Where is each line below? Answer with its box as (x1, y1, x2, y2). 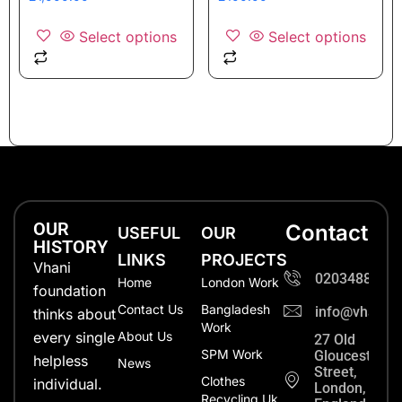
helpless (33, 352, 88, 371)
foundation (33, 282, 106, 301)
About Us (117, 328, 172, 345)
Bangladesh (201, 301, 270, 318)
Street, (313, 363, 357, 381)
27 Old (313, 331, 355, 349)
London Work (201, 275, 279, 291)
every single (33, 328, 115, 347)
